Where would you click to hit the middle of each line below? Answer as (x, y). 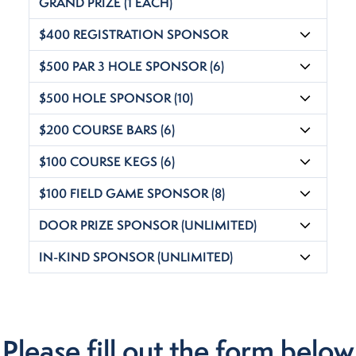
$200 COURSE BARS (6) (107, 130)
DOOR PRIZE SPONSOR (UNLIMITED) (148, 225)
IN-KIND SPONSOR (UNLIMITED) (136, 257)
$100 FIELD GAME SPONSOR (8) (132, 193)
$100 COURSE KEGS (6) (107, 162)
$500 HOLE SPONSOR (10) (116, 98)
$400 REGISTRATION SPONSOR (133, 35)
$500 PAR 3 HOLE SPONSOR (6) (132, 66)
